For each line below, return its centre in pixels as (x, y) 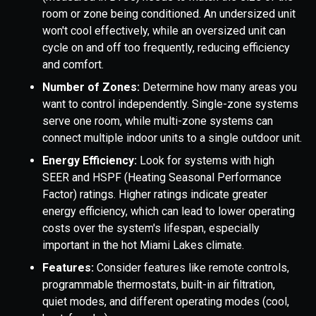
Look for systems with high (207, 161)
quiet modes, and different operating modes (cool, (166, 302)
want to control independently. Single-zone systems (170, 104)
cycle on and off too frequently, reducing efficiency (166, 48)
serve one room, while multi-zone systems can (158, 121)
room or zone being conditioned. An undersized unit (169, 14)
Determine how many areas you (220, 87)
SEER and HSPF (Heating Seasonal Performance (162, 178)
